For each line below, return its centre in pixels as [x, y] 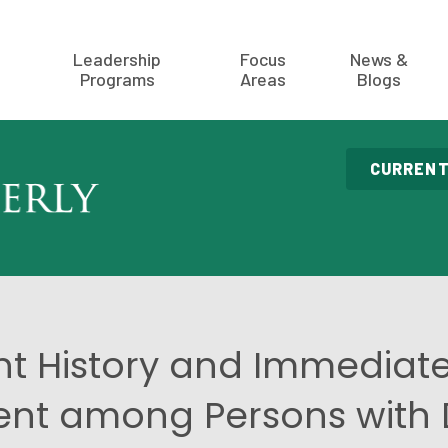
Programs [117, 79]
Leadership [117, 59]
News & [378, 59]
